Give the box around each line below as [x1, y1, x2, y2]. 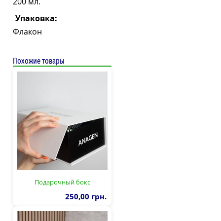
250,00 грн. [65, 191, 107, 201]
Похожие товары [13, 56, 65, 66]
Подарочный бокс [34, 177, 90, 186]
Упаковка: [15, 12, 57, 24]
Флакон [13, 26, 42, 37]
